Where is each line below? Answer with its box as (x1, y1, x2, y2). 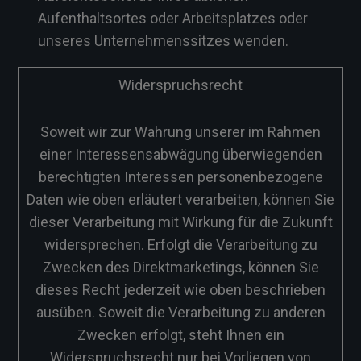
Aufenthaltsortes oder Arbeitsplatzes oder (38, 10, 308, 27)
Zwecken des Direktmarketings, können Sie (42, 259, 319, 276)
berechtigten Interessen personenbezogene (38, 168, 323, 185)
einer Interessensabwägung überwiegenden (39, 146, 322, 163)
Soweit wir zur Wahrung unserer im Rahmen (40, 123, 321, 140)
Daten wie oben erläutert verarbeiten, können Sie (27, 191, 334, 208)
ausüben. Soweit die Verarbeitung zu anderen (35, 304, 326, 321)
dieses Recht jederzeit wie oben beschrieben (35, 281, 326, 298)
